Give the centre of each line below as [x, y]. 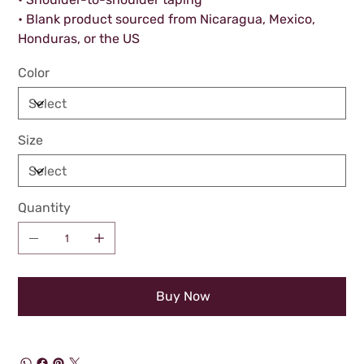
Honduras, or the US [79, 39]
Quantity [45, 208]
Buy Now [183, 297]
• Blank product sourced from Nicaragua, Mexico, [167, 19]
